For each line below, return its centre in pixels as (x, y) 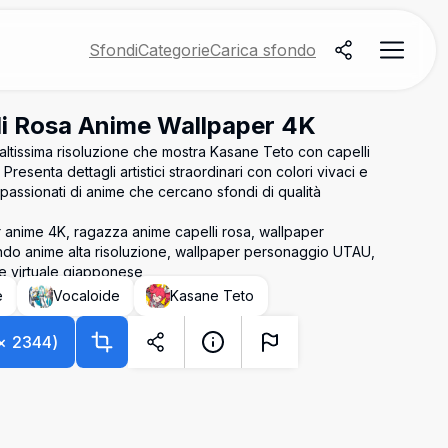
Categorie (174, 50)
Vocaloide (86, 295)
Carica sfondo (263, 50)
